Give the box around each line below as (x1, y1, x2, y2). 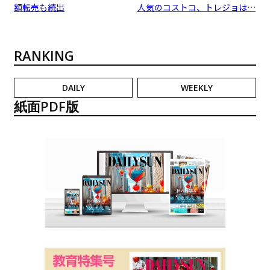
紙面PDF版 (14, 96, 80, 115)
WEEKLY (180, 81, 213, 93)
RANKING (14, 46, 75, 64)
